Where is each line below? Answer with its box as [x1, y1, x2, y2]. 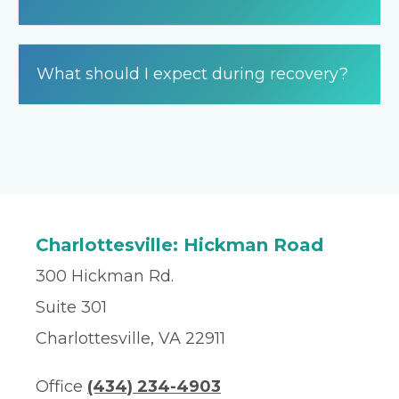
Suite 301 [36, 297, 107, 317]
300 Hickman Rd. [36, 266, 174, 286]
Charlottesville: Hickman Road [36, 234, 323, 256]
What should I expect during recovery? [37, 64, 348, 84]
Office [36, 377, 87, 396]
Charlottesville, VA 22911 [36, 329, 225, 348]
